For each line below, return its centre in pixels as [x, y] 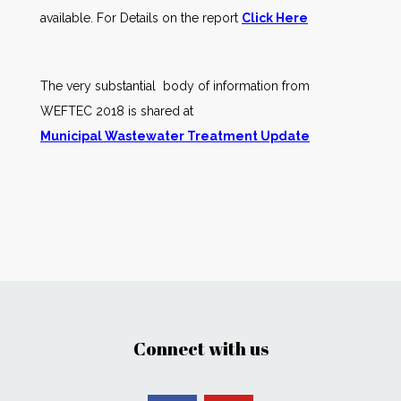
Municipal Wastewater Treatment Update [175, 136]
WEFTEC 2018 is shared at [119, 111]
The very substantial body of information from [175, 86]
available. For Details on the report [141, 18]
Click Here [275, 18]
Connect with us [200, 349]
